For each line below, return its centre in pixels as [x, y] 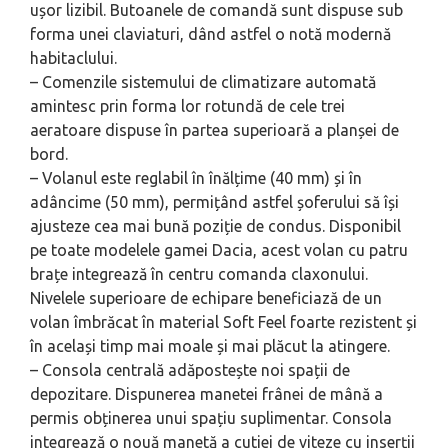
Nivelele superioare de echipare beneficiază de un [206, 297]
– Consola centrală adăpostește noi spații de [190, 369]
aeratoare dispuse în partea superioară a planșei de [214, 129]
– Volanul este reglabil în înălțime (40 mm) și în [196, 177]
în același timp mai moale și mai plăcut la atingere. [210, 345]
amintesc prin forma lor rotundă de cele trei [187, 105]
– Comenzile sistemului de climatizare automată [203, 81]
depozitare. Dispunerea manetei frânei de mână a [206, 393]
